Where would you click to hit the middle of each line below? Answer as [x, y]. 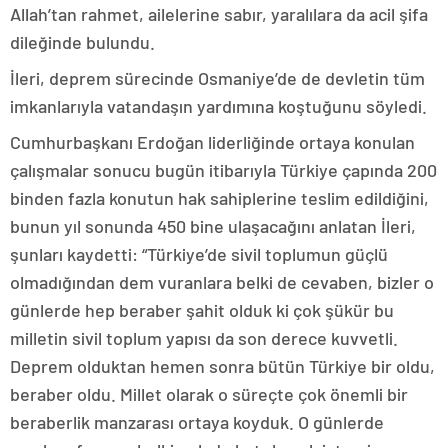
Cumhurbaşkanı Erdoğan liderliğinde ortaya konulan [212, 142]
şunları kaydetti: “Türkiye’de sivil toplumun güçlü [199, 254]
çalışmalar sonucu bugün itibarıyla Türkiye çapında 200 [223, 170]
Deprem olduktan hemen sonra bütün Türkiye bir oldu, [222, 366]
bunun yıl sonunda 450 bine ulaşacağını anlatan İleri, [213, 226]
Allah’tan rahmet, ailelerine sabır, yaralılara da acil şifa [219, 14]
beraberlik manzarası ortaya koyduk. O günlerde [197, 422]
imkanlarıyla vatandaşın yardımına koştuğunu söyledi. [218, 106]
